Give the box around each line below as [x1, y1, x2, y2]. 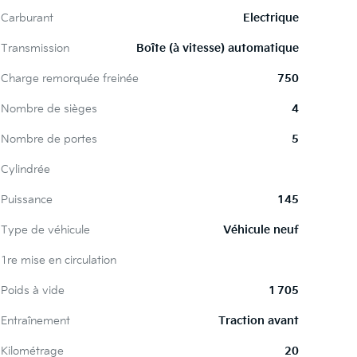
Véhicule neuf [223, 223, 300, 237]
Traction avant [218, 314, 300, 328]
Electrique [243, 11, 300, 25]
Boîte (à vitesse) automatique [136, 41, 300, 55]
